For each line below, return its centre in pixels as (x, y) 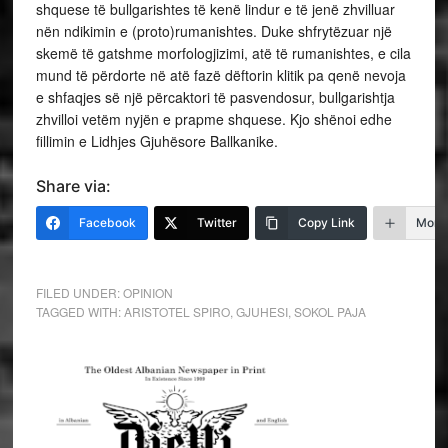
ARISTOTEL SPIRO (176, 311)
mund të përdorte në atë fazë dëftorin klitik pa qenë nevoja (220, 74)
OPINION (147, 292)
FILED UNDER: (79, 292)
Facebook (107, 222)
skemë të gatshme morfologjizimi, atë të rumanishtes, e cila (223, 52)
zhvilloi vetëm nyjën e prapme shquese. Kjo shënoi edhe (213, 118)
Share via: (73, 185)
